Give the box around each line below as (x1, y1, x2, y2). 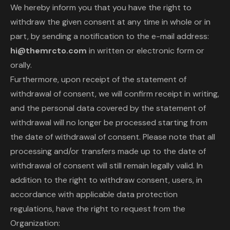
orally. (10, 60, 32, 70)
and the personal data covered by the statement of (10, 103, 206, 113)
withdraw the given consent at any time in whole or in (10, 16, 210, 27)
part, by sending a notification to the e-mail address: (10, 31, 209, 42)
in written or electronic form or (87, 45, 204, 56)
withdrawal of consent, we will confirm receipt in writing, (10, 88, 219, 99)
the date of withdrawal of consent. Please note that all (10, 131, 215, 142)
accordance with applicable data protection (10, 189, 178, 200)
